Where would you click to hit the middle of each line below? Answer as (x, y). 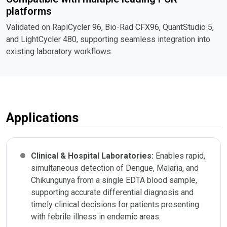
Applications (43, 118)
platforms (29, 11)
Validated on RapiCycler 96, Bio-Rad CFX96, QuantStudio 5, (110, 27)
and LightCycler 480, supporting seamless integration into (108, 39)
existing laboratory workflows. (59, 51)
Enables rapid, (180, 156)
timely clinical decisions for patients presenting (115, 204)
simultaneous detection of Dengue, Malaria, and (115, 168)
